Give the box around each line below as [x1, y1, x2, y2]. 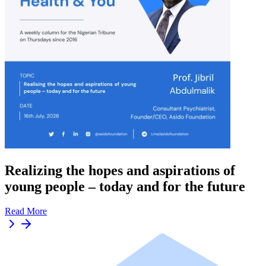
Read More [5, 206, 47, 217]
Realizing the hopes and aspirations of [5, 162, 235, 178]
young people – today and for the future [5, 178, 245, 194]
